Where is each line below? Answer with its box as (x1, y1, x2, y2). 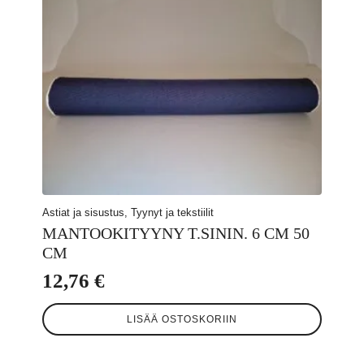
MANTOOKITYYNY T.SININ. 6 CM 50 (42, 223, 310, 242)
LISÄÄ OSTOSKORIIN (127, 314, 237, 326)
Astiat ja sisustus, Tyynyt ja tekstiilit (42, 206, 214, 219)
